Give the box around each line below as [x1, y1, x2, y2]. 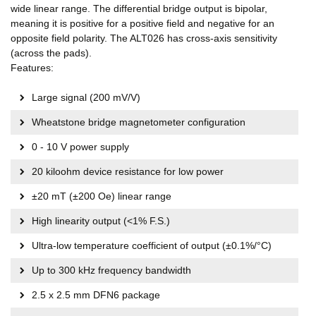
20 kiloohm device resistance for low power [32, 166, 224, 177]
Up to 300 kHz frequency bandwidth [32, 265, 191, 276]
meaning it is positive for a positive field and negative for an [11, 18, 274, 29]
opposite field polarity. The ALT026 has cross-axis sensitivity [11, 32, 277, 44]
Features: [11, 62, 54, 73]
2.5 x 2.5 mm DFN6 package [32, 289, 160, 300]
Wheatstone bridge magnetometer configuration [32, 116, 245, 128]
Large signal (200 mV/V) [32, 92, 140, 103]
